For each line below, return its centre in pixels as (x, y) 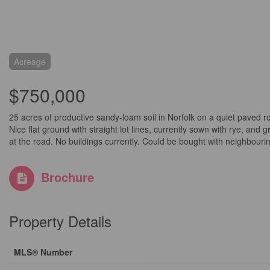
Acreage (30, 61)
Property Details (60, 221)
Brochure (67, 177)
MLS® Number (43, 252)
